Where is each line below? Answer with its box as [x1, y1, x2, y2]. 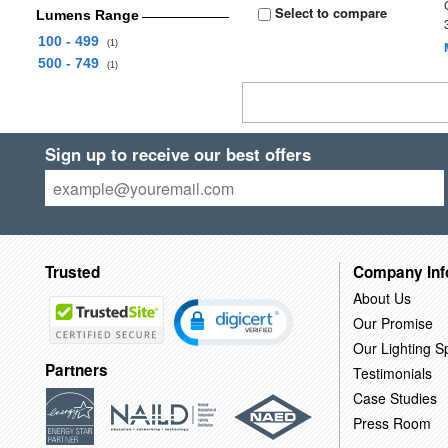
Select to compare [271, 3, 388, 22]
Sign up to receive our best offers [44, 142, 311, 166]
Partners [44, 359, 108, 382]
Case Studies [352, 387, 437, 408]
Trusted [44, 260, 100, 283]
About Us [352, 287, 411, 308]
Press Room [352, 412, 431, 433]
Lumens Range [35, 7, 139, 23]
